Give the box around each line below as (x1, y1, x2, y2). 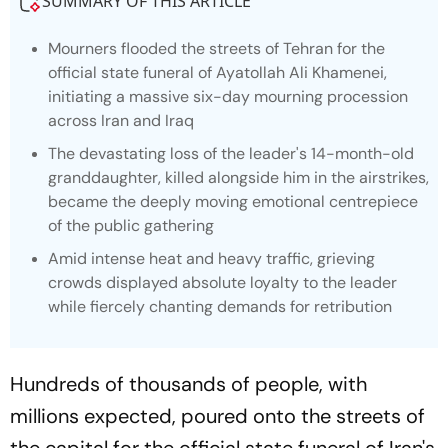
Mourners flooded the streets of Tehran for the (48, 38, 385, 59)
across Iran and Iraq (48, 110, 194, 131)
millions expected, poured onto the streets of (10, 403, 425, 429)
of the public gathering (48, 215, 214, 236)
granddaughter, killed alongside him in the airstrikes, (48, 167, 429, 188)
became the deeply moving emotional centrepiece (48, 191, 418, 212)
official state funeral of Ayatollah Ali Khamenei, (48, 62, 387, 83)
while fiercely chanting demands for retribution (48, 296, 392, 317)
